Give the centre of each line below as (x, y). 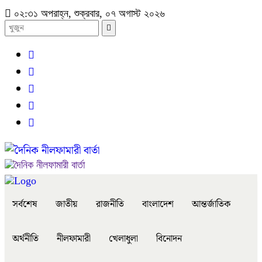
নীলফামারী (74, 239)
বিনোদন (169, 239)
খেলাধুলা (123, 239)
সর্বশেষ (25, 204)
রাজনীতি (110, 204)
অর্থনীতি (25, 239)
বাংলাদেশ (158, 204)
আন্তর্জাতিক (211, 204)
